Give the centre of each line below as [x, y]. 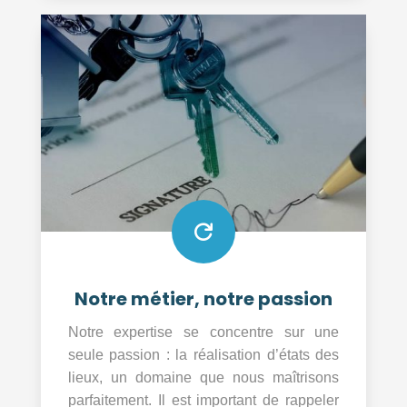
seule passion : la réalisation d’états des [203, 354]
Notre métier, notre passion [203, 298]
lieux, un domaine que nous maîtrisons [203, 377]
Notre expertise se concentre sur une [203, 332]
